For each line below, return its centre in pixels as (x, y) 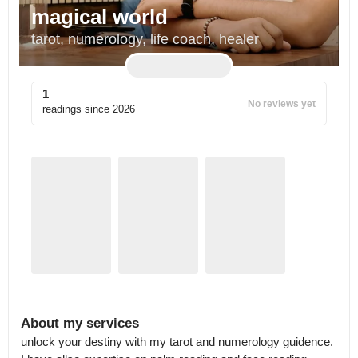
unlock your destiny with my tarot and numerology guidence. (179, 342)
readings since (76, 109)
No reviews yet (282, 103)
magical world (99, 17)
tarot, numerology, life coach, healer (145, 39)
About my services (80, 323)
